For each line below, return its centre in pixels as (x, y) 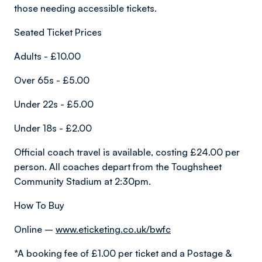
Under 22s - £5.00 (54, 104)
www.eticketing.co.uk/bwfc (113, 229)
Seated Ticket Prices (58, 32)
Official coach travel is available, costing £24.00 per (127, 152)
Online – (35, 229)
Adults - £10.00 (47, 56)
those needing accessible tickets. (85, 8)
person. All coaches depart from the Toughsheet (118, 167)
